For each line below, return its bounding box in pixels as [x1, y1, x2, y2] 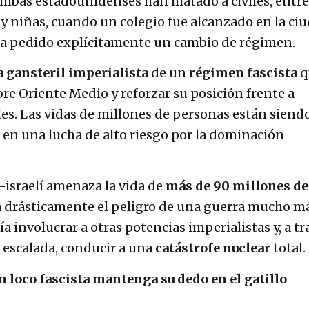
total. [270, 240, 306, 257]
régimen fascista [189, 64, 297, 81]
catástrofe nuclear [155, 240, 270, 257]
